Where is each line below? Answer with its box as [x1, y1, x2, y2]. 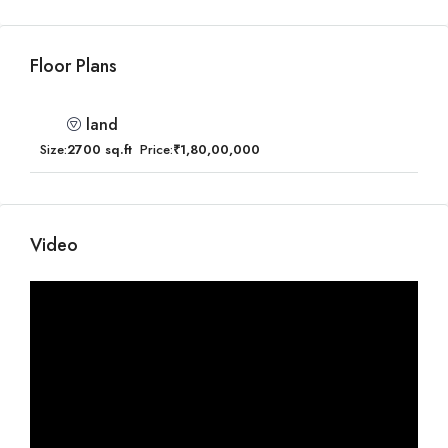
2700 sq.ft [67, 140, 132, 159]
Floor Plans [30, 53, 117, 79]
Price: [140, 140, 173, 159]
